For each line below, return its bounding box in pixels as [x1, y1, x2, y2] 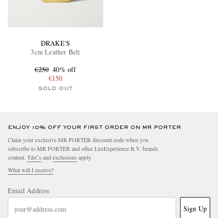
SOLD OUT [38, 86, 73, 91]
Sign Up [183, 204, 207, 214]
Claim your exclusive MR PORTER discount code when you [8, 136, 148, 144]
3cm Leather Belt [31, 47, 80, 57]
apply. [77, 153, 92, 162]
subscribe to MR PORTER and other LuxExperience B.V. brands [8, 145, 158, 153]
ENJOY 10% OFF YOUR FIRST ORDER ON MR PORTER [8, 125, 181, 130]
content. [8, 153, 27, 162]
